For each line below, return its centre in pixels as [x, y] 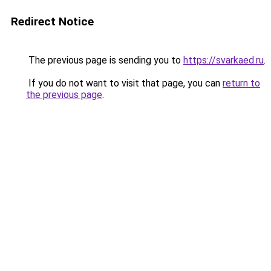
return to [241, 83]
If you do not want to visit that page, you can [124, 83]
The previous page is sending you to [105, 60]
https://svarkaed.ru [224, 60]
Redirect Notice [52, 21]
